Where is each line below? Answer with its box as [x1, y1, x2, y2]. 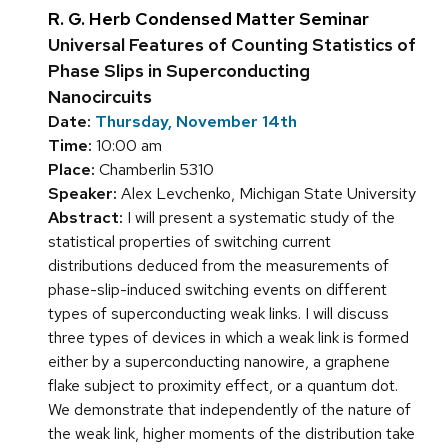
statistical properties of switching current [48, 231, 331, 253]
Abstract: [48, 207, 123, 229]
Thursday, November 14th [95, 111, 297, 133]
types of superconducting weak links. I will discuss [48, 303, 389, 325]
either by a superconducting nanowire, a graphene [48, 351, 390, 373]
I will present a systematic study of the [123, 207, 395, 229]
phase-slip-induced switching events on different [48, 279, 387, 301]
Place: [48, 159, 95, 181]
